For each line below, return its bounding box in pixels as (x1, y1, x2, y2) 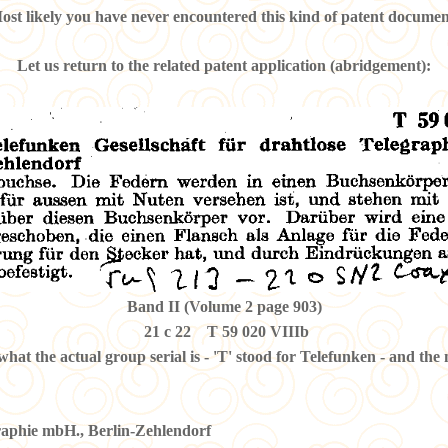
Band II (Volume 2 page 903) (126, 298, 322, 316)
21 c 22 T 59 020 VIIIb (139, 323, 309, 341)
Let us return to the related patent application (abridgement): (17, 57, 431, 75)
